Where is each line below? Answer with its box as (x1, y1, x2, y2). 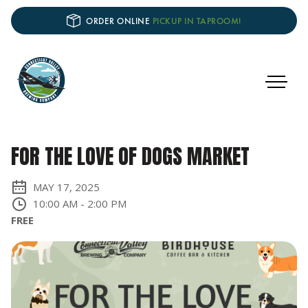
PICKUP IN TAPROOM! (152, 14, 241, 27)
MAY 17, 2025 (33, 180, 100, 194)
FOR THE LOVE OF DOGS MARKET (11, 141, 250, 172)
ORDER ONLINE (86, 14, 153, 27)
